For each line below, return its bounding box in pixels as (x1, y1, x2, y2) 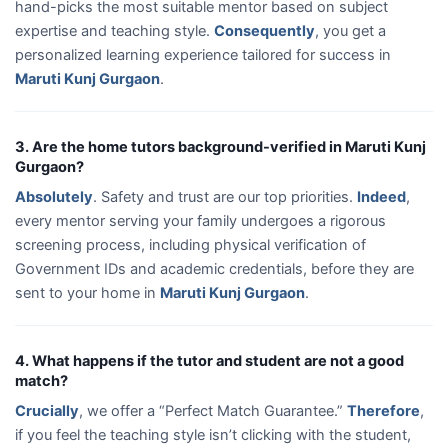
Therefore (347, 401, 420, 420)
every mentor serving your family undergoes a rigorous (15, 211, 386, 230)
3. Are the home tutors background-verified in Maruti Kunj (15, 137, 426, 156)
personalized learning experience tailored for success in (15, 45, 391, 64)
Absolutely (15, 187, 93, 206)
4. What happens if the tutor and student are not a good (15, 351, 404, 370)
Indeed (357, 187, 406, 206)
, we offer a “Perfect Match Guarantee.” (79, 401, 347, 420)
